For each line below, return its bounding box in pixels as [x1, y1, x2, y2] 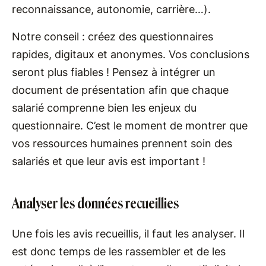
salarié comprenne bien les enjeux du [12, 101, 197, 114]
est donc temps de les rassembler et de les [12, 245, 226, 258]
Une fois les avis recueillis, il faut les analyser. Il [12, 227, 245, 240]
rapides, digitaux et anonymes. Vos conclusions [12, 47, 249, 61]
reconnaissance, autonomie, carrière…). [12, 2, 211, 15]
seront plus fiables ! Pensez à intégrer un [12, 65, 216, 78]
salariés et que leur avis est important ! [12, 154, 205, 167]
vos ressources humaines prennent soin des [12, 137, 232, 150]
